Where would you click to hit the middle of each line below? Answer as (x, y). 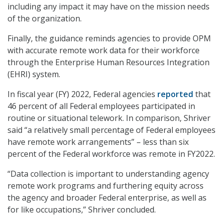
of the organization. (45, 19)
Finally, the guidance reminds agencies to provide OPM (109, 39)
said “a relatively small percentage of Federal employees (111, 130)
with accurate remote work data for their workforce (104, 51)
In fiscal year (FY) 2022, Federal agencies (82, 94)
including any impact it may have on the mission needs (109, 7)
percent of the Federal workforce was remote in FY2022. (111, 154)
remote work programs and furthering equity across (106, 186)
